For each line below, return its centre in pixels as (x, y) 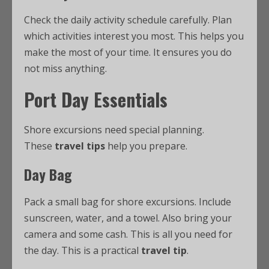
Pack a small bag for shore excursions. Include (128, 202)
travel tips (80, 146)
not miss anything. (65, 68)
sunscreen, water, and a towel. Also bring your (128, 218)
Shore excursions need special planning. (114, 130)
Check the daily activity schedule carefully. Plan (128, 20)
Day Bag (48, 174)
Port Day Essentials (96, 99)
